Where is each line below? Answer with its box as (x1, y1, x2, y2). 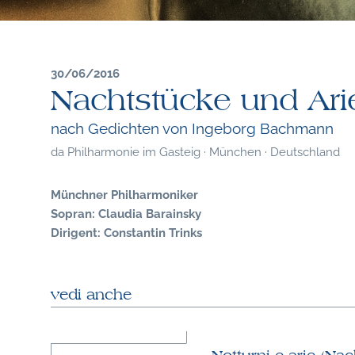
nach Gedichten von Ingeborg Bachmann (50, 117, 334, 138)
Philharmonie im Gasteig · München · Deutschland (67, 142, 340, 158)
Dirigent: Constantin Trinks (50, 223, 202, 239)
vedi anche (50, 287, 132, 303)
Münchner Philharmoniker (50, 185, 198, 201)
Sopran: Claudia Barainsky (50, 204, 201, 220)
